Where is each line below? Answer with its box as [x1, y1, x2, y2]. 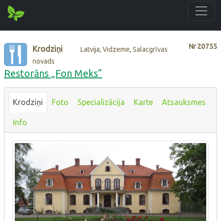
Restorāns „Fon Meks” [4, 67, 102, 79]
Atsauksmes [162, 97, 206, 107]
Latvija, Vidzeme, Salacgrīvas [80, 45, 168, 53]
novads [33, 57, 55, 65]
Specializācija [77, 97, 125, 107]
